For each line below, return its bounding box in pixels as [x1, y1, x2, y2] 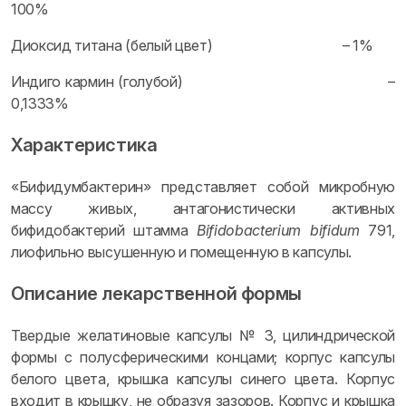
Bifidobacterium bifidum [196, 221, 360, 239]
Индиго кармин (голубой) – [11, 72, 395, 91]
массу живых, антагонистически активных [11, 199, 395, 217]
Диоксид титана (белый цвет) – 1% [11, 36, 373, 54]
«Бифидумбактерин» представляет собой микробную [11, 178, 395, 196]
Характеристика [11, 134, 158, 156]
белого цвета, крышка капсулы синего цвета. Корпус [11, 370, 395, 388]
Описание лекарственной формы [11, 283, 302, 304]
